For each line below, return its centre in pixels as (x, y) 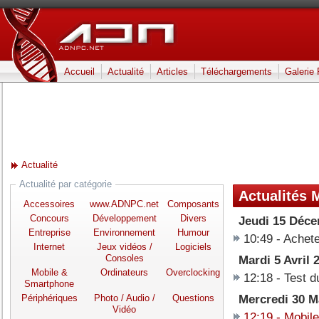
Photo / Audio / (124, 298)
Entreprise (49, 232)
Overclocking (193, 272)
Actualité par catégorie (66, 184)
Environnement (124, 232)
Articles (172, 72)
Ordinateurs (124, 272)
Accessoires (49, 204)
